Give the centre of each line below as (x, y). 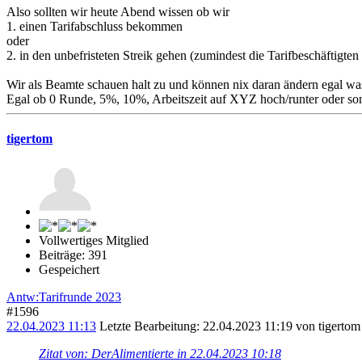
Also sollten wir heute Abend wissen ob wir (118, 11)
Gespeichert (69, 270)
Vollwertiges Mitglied (94, 241)
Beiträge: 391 (73, 255)
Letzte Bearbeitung (148, 326)
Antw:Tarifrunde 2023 (64, 297)
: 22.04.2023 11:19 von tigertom (278, 326)
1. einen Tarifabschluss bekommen (95, 26)
